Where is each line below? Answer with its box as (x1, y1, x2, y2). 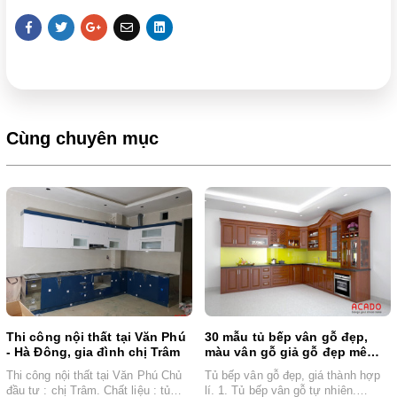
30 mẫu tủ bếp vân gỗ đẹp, (205, 330, 369, 345)
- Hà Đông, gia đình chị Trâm (6, 345, 181, 360)
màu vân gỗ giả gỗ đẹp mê (205, 345, 368, 360)
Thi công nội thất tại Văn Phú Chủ (6, 368, 182, 382)
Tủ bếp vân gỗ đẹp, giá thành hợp (205, 368, 380, 382)
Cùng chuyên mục (6, 128, 159, 148)
